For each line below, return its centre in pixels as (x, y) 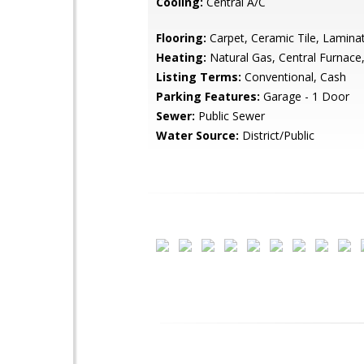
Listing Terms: (199, 77)
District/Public (277, 135)
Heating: (181, 57)
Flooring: (181, 38)
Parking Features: (208, 96)
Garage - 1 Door (305, 96)
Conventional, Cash (294, 77)
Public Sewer (230, 116)
